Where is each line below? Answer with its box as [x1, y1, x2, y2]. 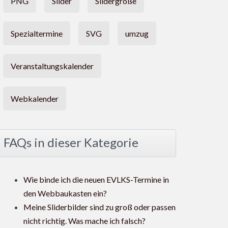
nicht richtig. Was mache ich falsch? [23, 216, 146, 226]
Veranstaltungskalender [11, 61, 94, 71]
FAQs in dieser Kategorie [4, 135, 138, 150]
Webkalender [11, 94, 59, 104]
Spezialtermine [11, 28, 63, 39]
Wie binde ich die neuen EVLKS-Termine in [23, 175, 169, 185]
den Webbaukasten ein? [23, 188, 107, 198]
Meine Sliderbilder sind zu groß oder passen [23, 202, 176, 212]
